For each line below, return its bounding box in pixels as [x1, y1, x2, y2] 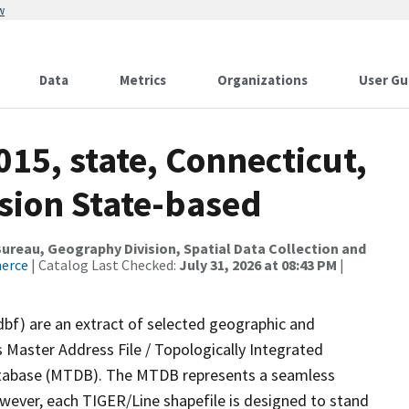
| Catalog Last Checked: [28, 256, 179, 274]
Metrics [120, 71, 166, 89]
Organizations [217, 71, 308, 89]
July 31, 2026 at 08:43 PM [179, 256, 337, 274]
